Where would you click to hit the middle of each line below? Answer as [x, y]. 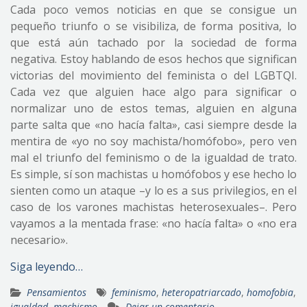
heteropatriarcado [201, 293]
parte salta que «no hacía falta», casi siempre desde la [153, 125]
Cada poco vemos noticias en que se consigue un [153, 10]
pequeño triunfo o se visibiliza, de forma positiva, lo [153, 26]
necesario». [39, 240]
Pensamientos [57, 293]
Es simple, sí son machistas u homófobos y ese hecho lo [153, 174]
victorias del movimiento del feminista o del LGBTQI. [153, 76]
